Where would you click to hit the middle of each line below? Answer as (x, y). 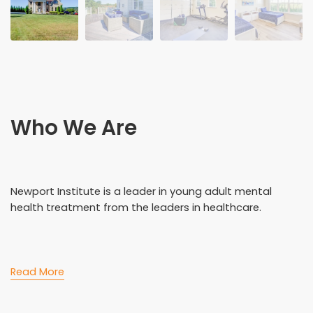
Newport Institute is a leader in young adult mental (141, 191)
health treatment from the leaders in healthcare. (136, 207)
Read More (37, 271)
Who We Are (74, 128)
